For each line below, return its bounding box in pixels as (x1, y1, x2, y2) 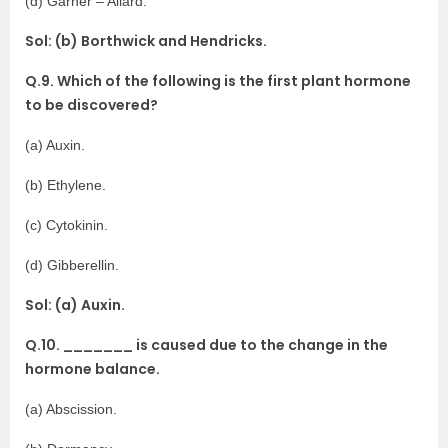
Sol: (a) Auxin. (25, 295, 125, 315)
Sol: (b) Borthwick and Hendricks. (25, 31, 267, 51)
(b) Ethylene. (25, 177, 106, 193)
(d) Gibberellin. (25, 257, 119, 273)
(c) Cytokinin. (25, 217, 108, 233)
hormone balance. (25, 359, 160, 379)
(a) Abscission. (25, 401, 117, 417)
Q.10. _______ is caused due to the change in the (25, 335, 388, 355)
